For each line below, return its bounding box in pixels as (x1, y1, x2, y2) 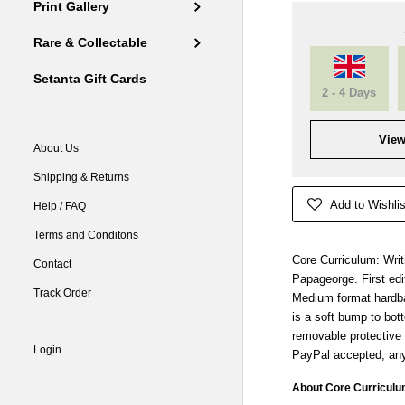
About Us (33, 142, 80, 155)
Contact (33, 258, 72, 271)
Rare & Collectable (33, 36, 148, 51)
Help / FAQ (33, 200, 87, 213)
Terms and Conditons (33, 229, 139, 242)
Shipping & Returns (33, 171, 130, 184)
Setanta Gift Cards (33, 72, 147, 87)
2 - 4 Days (322, 86, 377, 100)
